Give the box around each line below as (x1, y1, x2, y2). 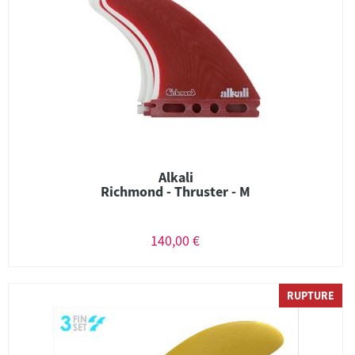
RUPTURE (287, 288, 334, 303)
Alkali (158, 168, 193, 186)
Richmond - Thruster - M (101, 182, 250, 200)
